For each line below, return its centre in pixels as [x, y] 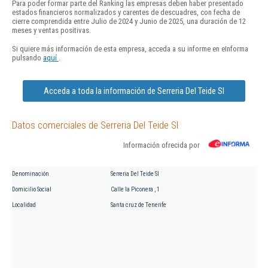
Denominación [31, 173]
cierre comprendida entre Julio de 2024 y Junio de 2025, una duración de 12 [129, 22]
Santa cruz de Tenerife [138, 205]
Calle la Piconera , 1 [135, 189]
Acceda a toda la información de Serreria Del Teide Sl [134, 91]
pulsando [28, 57]
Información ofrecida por [162, 145]
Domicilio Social [32, 189]
